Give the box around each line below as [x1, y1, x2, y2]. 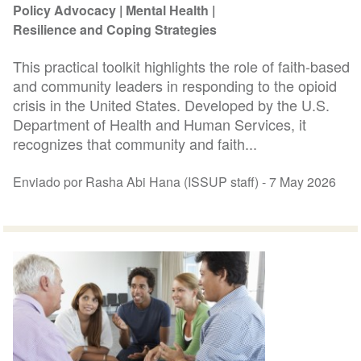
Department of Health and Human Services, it [13, 113, 307, 135]
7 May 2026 [269, 172, 337, 191]
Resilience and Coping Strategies [13, 20, 218, 39]
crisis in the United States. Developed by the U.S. [13, 93, 330, 115]
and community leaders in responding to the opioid [13, 74, 338, 96]
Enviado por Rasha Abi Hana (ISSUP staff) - [13, 172, 270, 191]
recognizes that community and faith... [13, 132, 258, 154]
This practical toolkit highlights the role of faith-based [13, 55, 351, 77]
